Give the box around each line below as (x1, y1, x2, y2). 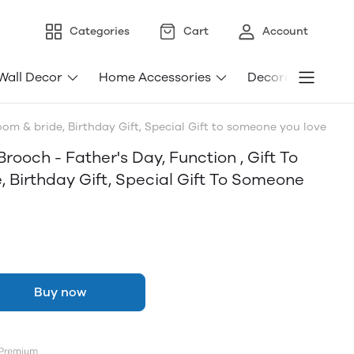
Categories (70, 24, 130, 38)
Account (262, 24, 308, 38)
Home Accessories (99, 70, 211, 85)
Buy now (34, 284, 86, 299)
